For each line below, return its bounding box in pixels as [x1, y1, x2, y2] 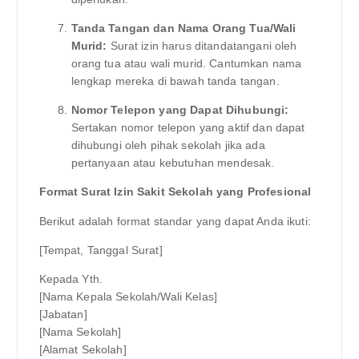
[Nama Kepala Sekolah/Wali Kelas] [38, 289, 218, 303]
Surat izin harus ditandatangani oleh [107, 39, 297, 53]
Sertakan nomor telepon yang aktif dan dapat [71, 121, 305, 135]
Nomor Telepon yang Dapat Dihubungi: [71, 103, 289, 117]
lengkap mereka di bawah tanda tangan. [71, 75, 280, 88]
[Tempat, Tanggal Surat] [38, 243, 163, 256]
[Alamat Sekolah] [38, 342, 127, 356]
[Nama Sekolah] [38, 325, 122, 338]
